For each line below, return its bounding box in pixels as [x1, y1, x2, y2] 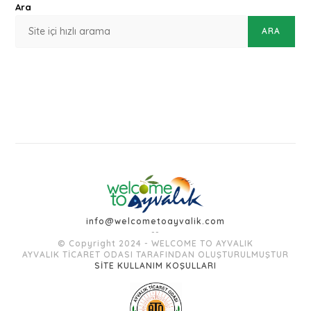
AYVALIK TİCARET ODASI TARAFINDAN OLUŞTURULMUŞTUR [22, 249, 289, 260]
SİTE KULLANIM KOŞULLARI [94, 260, 217, 271]
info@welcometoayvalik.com [86, 215, 225, 226]
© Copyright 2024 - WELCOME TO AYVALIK [58, 237, 253, 249]
